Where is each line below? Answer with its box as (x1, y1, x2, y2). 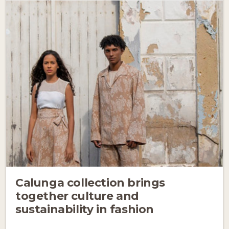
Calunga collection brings (15, 175, 166, 189)
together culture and (15, 189, 140, 202)
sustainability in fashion (15, 202, 154, 216)
